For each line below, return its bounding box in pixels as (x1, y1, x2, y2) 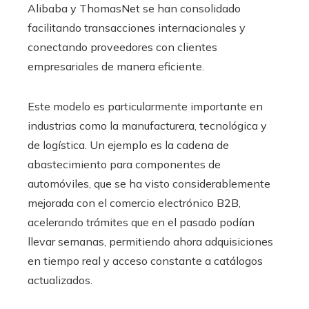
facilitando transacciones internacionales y (28, 20, 246, 34)
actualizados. (28, 272, 92, 287)
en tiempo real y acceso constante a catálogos (28, 253, 263, 268)
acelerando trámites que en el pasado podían (28, 215, 255, 229)
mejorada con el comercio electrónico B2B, (28, 195, 241, 210)
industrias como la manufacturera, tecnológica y (28, 118, 267, 132)
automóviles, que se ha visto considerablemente (28, 176, 270, 190)
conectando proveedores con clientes (28, 39, 217, 54)
